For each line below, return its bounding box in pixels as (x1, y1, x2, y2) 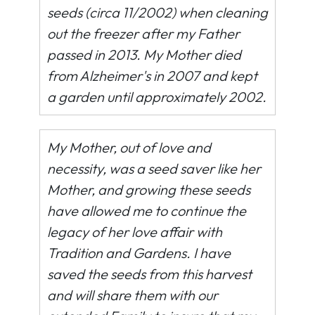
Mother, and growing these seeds (47, 181, 250, 198)
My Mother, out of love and (47, 139, 211, 156)
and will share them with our (47, 286, 218, 304)
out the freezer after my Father (47, 25, 240, 42)
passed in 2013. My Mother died (47, 46, 241, 63)
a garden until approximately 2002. (47, 88, 266, 105)
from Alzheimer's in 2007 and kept (47, 67, 257, 84)
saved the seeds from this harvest (47, 265, 252, 283)
